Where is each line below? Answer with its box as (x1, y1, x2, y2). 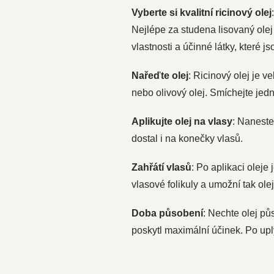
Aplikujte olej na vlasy (131, 116, 232, 127)
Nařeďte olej (131, 70, 188, 81)
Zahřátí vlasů (131, 162, 191, 172)
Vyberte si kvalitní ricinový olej (131, 7, 272, 18)
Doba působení (131, 208, 203, 218)
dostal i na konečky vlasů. (131, 133, 243, 144)
